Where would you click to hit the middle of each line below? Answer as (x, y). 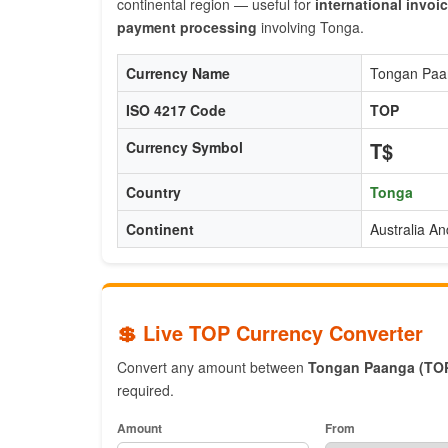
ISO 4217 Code (176, 110)
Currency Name (178, 73)
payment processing (187, 27)
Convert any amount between (212, 367)
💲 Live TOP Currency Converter (270, 332)
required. (145, 390)
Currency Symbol (184, 147)
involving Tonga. (310, 27)
